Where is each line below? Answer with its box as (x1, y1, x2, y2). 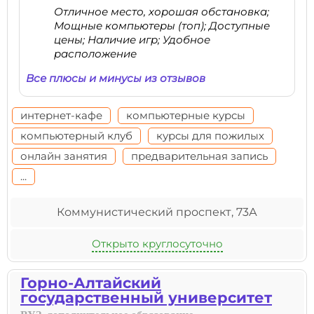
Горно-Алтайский (20, 274, 161, 292)
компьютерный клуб (20, 129, 132, 142)
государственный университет (20, 289, 272, 306)
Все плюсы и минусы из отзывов (26, 71, 205, 85)
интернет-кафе (20, 109, 102, 122)
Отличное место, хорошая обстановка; (54, 5, 269, 18)
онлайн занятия (20, 149, 107, 163)
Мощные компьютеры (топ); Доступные (54, 19, 270, 32)
